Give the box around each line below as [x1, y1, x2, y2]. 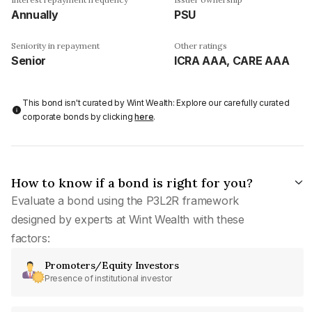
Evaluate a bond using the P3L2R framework [11, 193, 239, 208]
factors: [11, 231, 50, 245]
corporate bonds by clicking [22, 111, 135, 122]
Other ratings [174, 40, 227, 51]
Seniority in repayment [11, 40, 100, 51]
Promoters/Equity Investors [45, 258, 179, 272]
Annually [11, 7, 58, 22]
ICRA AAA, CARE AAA [174, 53, 290, 68]
